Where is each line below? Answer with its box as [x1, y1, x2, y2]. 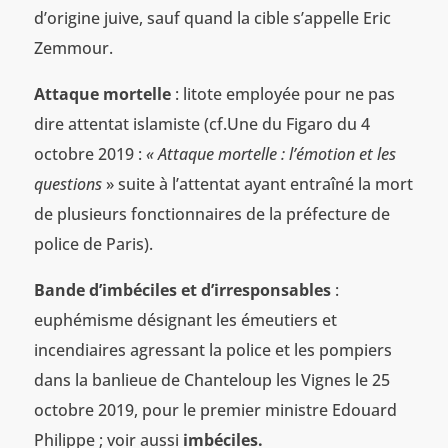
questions [33, 172, 102, 195]
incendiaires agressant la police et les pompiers [33, 338, 392, 361]
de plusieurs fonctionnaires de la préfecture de [33, 202, 390, 225]
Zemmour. [33, 36, 113, 59]
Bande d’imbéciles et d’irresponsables [33, 278, 335, 301]
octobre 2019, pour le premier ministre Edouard [33, 398, 397, 421]
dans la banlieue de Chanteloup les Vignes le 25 [33, 368, 390, 391]
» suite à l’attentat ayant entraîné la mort [101, 172, 413, 195]
